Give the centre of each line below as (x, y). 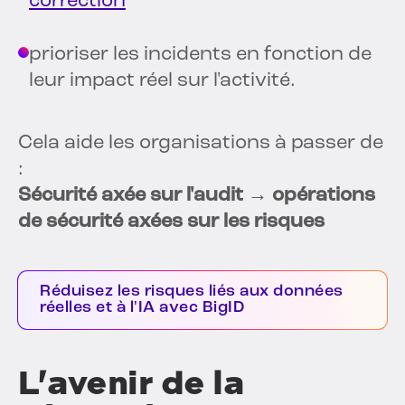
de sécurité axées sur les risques (171, 222)
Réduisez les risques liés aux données (192, 292)
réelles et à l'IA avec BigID (142, 308)
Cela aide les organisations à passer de (201, 144)
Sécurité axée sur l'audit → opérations (197, 196)
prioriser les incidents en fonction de (200, 55)
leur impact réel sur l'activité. (162, 81)
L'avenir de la (131, 383)
